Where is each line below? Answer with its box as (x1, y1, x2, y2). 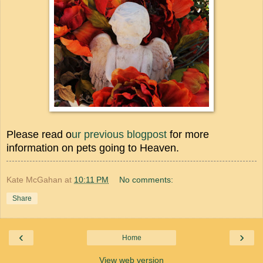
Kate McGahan (6, 174, 62, 184)
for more (167, 128, 209, 140)
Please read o (6, 128, 72, 140)
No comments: (119, 174, 174, 184)
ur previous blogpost (72, 128, 167, 140)
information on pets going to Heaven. (6, 141, 182, 154)
